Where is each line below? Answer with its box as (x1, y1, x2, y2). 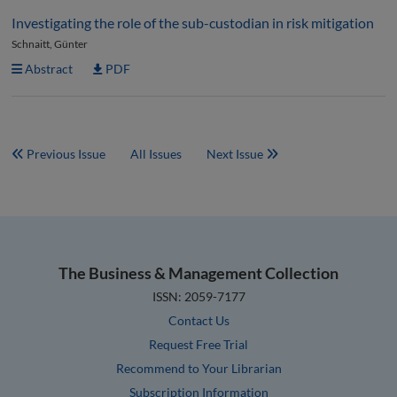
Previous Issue (24, 146, 105, 161)
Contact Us (167, 312, 230, 328)
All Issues (130, 146, 182, 161)
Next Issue (206, 146, 266, 161)
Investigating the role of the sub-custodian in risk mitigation (12, 14, 374, 31)
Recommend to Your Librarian (115, 360, 282, 376)
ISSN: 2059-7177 (152, 288, 245, 304)
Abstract (22, 61, 73, 76)
